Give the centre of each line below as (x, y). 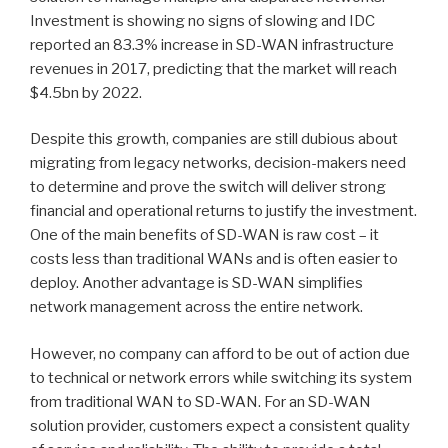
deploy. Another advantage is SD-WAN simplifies (196, 283)
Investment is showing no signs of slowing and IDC (202, 20)
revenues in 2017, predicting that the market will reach (213, 68)
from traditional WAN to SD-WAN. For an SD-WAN (200, 401)
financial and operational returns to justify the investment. (223, 211)
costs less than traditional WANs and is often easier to (214, 259)
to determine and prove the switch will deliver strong (208, 187)
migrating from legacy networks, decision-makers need (218, 163)
